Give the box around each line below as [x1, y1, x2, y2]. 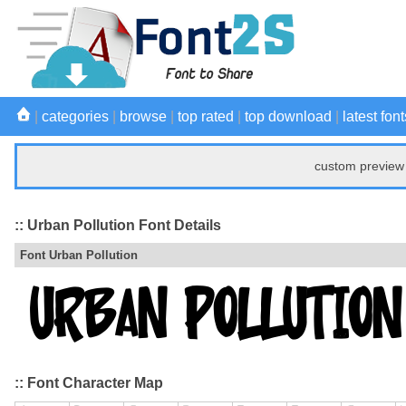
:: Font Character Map [14, 375, 163, 391]
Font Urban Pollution [20, 248, 138, 263]
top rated [178, 109, 234, 124]
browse [120, 109, 167, 124]
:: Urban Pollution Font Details [14, 217, 221, 233]
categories [42, 109, 109, 124]
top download [245, 109, 332, 124]
